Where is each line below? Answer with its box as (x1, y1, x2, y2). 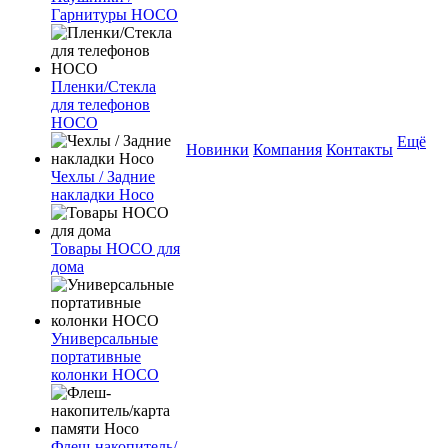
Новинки (186, 141, 249, 158)
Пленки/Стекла (51, 78, 156, 95)
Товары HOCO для (51, 240, 180, 257)
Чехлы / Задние (51, 168, 155, 185)
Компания (253, 141, 322, 158)
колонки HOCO (51, 366, 159, 383)
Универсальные (51, 330, 158, 347)
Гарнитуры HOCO (51, 6, 178, 23)
